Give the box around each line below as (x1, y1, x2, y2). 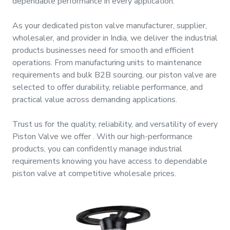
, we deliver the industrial (127, 32, 218, 44)
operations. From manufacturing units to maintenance (12, 57, 202, 68)
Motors (2, 12, 30, 24)
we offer (59, 131, 93, 142)
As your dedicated (12, 20, 80, 31)
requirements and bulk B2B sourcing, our (12, 69, 159, 81)
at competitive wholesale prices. (56, 168, 176, 179)
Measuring (2, 121, 42, 133)
